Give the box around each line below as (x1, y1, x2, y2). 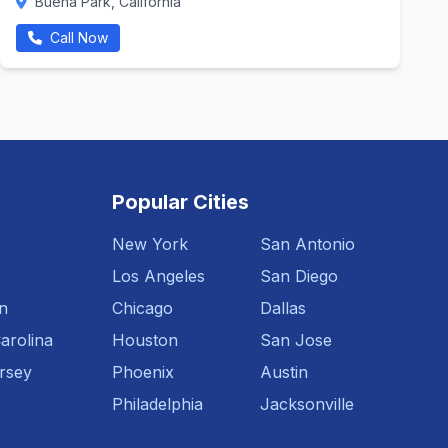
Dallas (260, 298, 306, 318)
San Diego (260, 266, 338, 286)
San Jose (260, 330, 332, 350)
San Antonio (260, 234, 355, 254)
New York (112, 234, 188, 254)
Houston (112, 330, 178, 350)
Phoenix (112, 362, 174, 382)
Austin (260, 362, 308, 382)
